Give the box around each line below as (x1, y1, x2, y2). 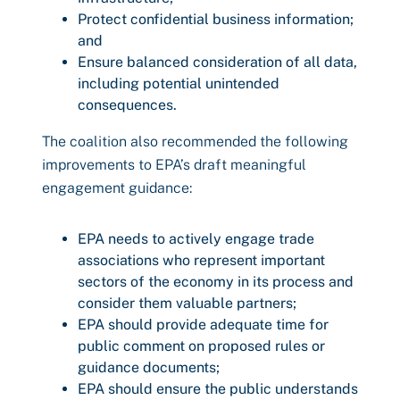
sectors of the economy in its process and (78, 273, 354, 290)
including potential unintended (78, 75, 279, 92)
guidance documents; (78, 359, 220, 376)
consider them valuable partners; (78, 295, 296, 312)
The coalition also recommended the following (42, 133, 348, 150)
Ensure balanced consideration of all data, (78, 54, 357, 71)
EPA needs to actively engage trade (78, 230, 314, 247)
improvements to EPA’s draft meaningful (42, 156, 306, 173)
